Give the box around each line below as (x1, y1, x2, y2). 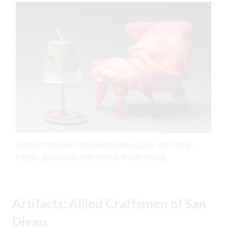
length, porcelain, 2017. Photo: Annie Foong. (16, 153, 168, 162)
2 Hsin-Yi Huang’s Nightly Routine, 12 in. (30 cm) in (16, 140, 193, 150)
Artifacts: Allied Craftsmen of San (12, 196, 206, 211)
